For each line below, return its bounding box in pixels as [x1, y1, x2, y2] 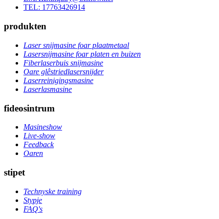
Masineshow [23, 123, 62, 131]
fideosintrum [4, 103, 55, 113]
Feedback [23, 140, 54, 149]
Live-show [23, 131, 55, 140]
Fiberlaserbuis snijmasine [23, 58, 103, 67]
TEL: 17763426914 [23, 3, 85, 12]
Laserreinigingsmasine [23, 76, 93, 85]
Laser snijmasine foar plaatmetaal [23, 41, 129, 49]
